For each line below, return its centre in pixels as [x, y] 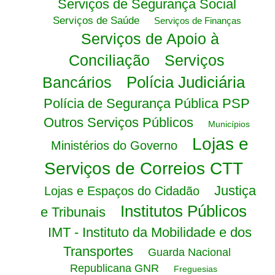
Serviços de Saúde [96, 21]
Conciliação [109, 60]
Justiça [235, 191]
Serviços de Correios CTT [144, 168]
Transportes [98, 251]
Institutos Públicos [184, 211]
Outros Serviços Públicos [118, 122]
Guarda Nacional [189, 252]
